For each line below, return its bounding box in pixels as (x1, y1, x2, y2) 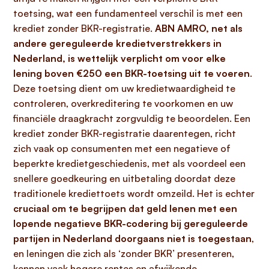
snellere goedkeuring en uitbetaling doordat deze (13, 172, 235, 184)
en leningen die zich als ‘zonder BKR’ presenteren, (13, 247, 234, 259)
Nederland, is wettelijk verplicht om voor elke (13, 52, 226, 64)
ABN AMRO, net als (155, 22, 243, 34)
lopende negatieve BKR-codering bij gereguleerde (13, 217, 248, 229)
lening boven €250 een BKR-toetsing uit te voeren (13, 67, 250, 79)
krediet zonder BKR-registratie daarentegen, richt (13, 127, 236, 139)
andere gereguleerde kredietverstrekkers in (13, 37, 222, 49)
